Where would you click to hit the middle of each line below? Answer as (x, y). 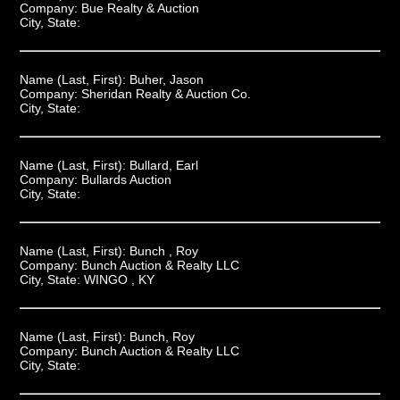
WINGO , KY (119, 279)
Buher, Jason (166, 79)
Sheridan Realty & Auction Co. (166, 93)
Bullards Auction (126, 179)
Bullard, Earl (163, 165)
